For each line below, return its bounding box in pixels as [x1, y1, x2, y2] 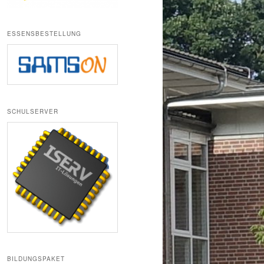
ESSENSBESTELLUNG [7, 29, 81, 38]
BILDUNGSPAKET [7, 254, 65, 263]
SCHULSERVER [7, 107, 58, 115]
